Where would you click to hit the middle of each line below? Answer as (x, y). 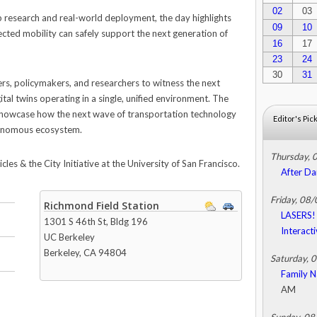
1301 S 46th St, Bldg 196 (96, 222)
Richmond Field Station (102, 206)
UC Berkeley (70, 237)
